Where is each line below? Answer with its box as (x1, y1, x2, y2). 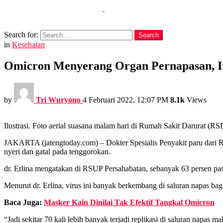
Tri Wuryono (36, 95, 81, 104)
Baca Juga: (4, 198, 44, 207)
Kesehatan (12, 40, 45, 49)
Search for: (4, 30, 38, 39)
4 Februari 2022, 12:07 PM (83, 95, 168, 104)
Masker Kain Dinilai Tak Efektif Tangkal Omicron (44, 198, 215, 207)
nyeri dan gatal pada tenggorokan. (4, 147, 111, 156)
